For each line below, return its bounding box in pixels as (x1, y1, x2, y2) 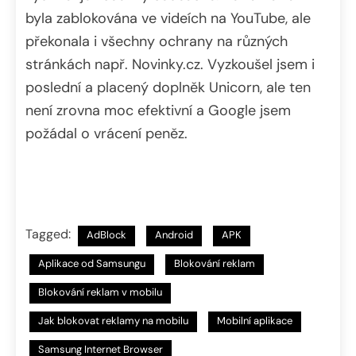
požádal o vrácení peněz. (25, 123, 188, 143)
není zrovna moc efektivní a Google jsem (25, 100, 291, 120)
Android (155, 227, 193, 242)
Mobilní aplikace (217, 313, 292, 327)
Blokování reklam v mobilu (38, 284, 162, 299)
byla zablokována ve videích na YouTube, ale (25, 8, 311, 28)
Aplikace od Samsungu (38, 256, 145, 270)
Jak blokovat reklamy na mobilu (38, 313, 188, 327)
